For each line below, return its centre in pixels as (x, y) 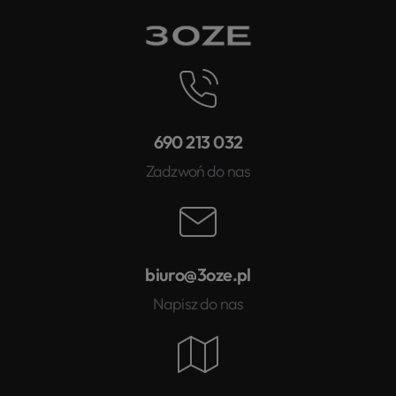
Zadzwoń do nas (198, 171)
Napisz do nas (198, 304)
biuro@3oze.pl (198, 275)
